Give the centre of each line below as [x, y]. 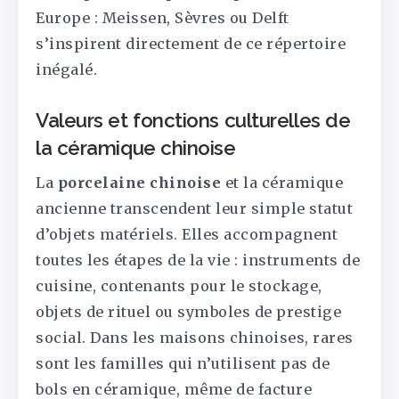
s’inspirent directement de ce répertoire [191, 44]
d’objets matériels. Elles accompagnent [187, 235]
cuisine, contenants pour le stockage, [179, 286]
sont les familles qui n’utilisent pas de [183, 364]
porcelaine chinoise [139, 183]
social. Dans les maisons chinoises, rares [195, 338]
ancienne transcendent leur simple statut [194, 209]
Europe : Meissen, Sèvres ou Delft [163, 18]
